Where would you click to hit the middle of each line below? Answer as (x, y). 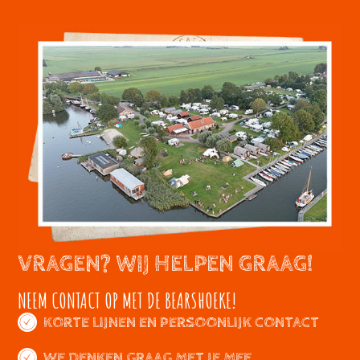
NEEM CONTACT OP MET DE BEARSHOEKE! (127, 300)
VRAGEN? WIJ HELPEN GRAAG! (166, 264)
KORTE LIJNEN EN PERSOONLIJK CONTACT (182, 322)
